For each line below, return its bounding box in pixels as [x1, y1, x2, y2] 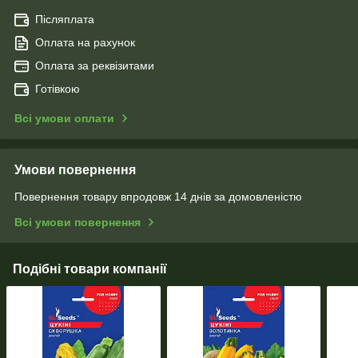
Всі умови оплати [14, 111, 114, 125]
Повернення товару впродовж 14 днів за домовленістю [14, 189, 302, 203]
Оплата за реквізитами [35, 58, 154, 72]
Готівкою [35, 82, 80, 95]
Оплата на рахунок [35, 35, 135, 49]
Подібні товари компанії [13, 261, 167, 276]
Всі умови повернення [14, 215, 141, 229]
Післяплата [35, 12, 94, 26]
